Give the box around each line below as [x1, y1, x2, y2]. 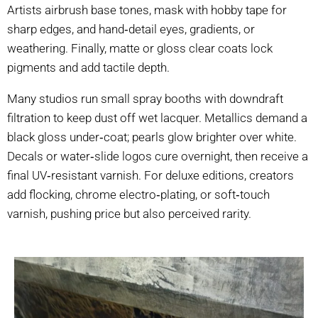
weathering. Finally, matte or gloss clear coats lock [7, 40, 273, 55]
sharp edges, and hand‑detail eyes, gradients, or [7, 21, 255, 36]
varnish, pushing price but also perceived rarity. [7, 206, 251, 221]
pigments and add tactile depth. [7, 60, 170, 75]
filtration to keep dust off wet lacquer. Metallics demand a [7, 110, 307, 125]
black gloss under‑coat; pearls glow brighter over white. [7, 129, 297, 144]
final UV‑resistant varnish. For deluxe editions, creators [7, 168, 294, 182]
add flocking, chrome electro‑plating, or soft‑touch [7, 187, 270, 202]
